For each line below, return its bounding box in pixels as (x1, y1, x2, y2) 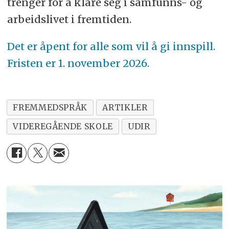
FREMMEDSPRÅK (13, 102, 88, 113)
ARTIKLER (102, 102, 148, 113)
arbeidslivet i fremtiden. (7, 13, 131, 26)
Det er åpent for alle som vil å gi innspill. (7, 40, 215, 53)
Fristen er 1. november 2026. (7, 57, 149, 70)
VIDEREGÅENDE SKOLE (13, 121, 113, 132)
